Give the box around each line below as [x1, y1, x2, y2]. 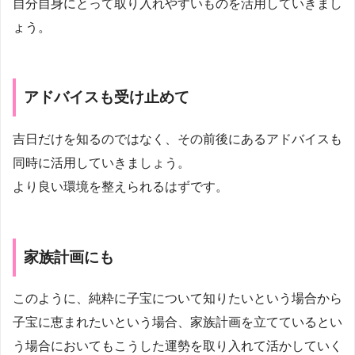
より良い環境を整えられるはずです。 [13, 179, 228, 193]
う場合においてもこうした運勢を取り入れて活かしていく [13, 339, 342, 353]
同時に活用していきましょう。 [13, 155, 190, 170]
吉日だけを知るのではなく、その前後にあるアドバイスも [13, 132, 342, 146]
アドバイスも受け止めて [24, 89, 189, 106]
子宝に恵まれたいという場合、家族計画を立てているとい [13, 315, 342, 330]
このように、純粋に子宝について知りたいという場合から [13, 292, 342, 306]
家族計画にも [24, 248, 114, 265]
